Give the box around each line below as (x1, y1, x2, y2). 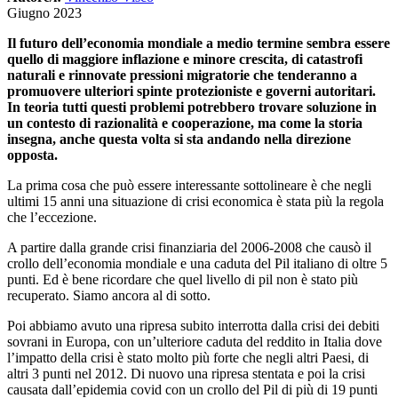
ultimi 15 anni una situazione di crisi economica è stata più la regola (7, 193, 384, 209)
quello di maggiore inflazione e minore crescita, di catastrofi (7, 51, 362, 67)
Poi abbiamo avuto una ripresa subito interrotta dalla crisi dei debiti (7, 317, 379, 333)
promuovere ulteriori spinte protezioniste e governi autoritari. (7, 83, 376, 99)
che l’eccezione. (7, 209, 97, 225)
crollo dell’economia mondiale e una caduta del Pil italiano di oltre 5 (7, 255, 387, 271)
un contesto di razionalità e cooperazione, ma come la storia (7, 115, 362, 131)
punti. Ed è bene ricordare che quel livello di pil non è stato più (7, 271, 358, 287)
